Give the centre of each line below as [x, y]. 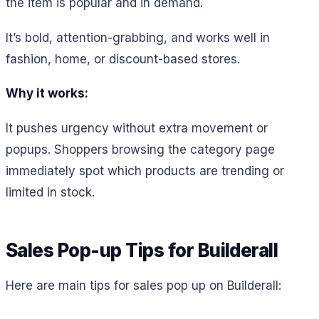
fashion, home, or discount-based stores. [123, 59]
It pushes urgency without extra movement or [137, 129]
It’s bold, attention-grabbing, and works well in [138, 37]
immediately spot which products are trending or [145, 171]
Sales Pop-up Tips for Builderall [142, 250]
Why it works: [47, 94]
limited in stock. [50, 193]
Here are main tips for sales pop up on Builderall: [143, 286]
